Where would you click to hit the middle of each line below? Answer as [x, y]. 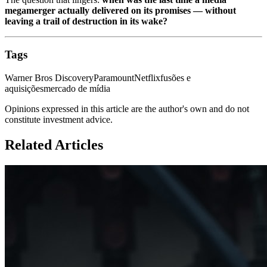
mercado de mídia [77, 89]
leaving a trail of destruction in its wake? [86, 21]
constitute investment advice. [59, 120]
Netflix [147, 78]
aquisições [24, 89]
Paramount [114, 78]
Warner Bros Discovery [49, 78]
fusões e [176, 78]
